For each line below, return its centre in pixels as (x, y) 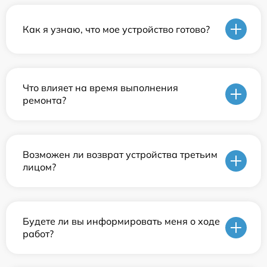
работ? (38, 234)
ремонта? (44, 100)
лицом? (39, 167)
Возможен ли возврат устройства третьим (120, 155)
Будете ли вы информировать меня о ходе (121, 221)
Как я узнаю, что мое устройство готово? (116, 29)
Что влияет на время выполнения (100, 88)
